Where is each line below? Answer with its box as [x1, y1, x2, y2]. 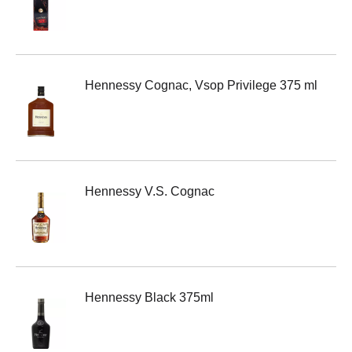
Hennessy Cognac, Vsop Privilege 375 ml [85, 79, 317, 92]
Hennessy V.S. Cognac [85, 185, 214, 198]
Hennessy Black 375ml [85, 291, 214, 304]
